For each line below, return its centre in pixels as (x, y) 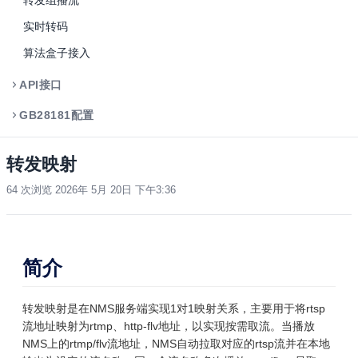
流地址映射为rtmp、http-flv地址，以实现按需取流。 (152, 326)
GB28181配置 (57, 115)
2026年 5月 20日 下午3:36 (115, 190)
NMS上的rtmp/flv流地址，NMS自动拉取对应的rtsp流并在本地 (176, 344)
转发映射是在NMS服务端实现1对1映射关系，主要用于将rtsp (174, 309)
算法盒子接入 (57, 53)
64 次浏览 (29, 190)
